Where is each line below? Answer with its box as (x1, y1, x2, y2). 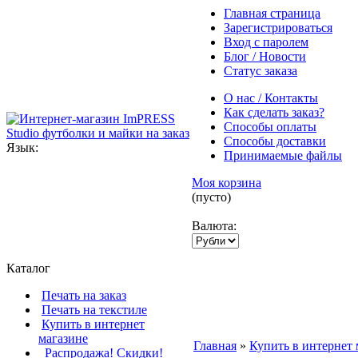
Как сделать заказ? (224, 105, 324, 119)
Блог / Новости (224, 50, 306, 63)
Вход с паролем (224, 35, 308, 49)
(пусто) (192, 190, 231, 204)
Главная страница (224, 6, 320, 20)
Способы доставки (224, 134, 326, 148)
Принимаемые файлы (224, 149, 342, 162)
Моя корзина (192, 176, 261, 189)
